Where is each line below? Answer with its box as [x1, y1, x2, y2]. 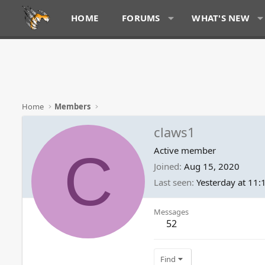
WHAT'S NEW [192, 12, 250, 24]
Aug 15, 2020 [184, 160, 240, 172]
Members [54, 101, 91, 112]
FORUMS [122, 12, 160, 24]
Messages [154, 206, 189, 217]
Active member [154, 144, 216, 156]
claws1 [154, 122, 195, 141]
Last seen [154, 176, 192, 188]
